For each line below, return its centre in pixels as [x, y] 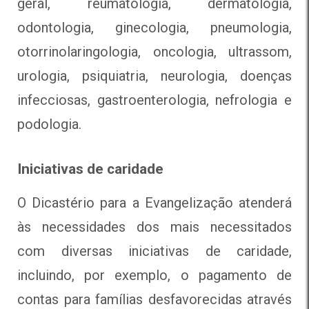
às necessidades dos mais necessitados [154, 227]
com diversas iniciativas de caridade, [154, 251]
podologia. [49, 124]
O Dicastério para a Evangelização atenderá [154, 202]
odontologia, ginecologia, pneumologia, [154, 27]
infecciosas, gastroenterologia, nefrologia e [154, 100]
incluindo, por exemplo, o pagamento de [154, 275]
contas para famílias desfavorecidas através [154, 299]
